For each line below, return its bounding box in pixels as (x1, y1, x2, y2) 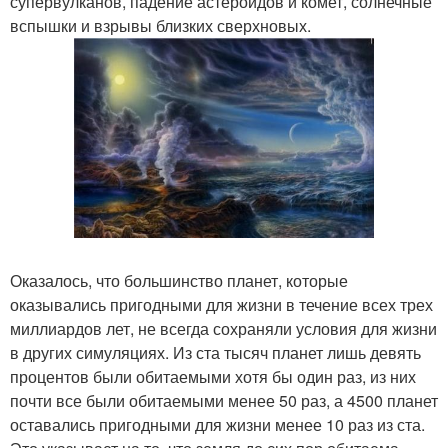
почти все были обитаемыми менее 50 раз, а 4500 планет (10, 389, 438, 413)
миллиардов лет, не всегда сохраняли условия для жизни (10, 317, 437, 341)
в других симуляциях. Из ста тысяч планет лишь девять (10, 341, 421, 365)
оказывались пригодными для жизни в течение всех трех (10, 293, 433, 317)
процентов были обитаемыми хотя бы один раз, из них (10, 365, 416, 389)
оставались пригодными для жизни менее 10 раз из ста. (10, 413, 425, 437)
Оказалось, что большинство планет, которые (10, 269, 348, 293)
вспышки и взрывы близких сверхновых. (10, 14, 311, 37)
